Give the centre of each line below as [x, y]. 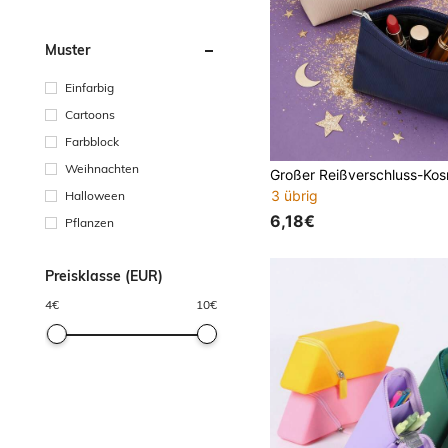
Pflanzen [89, 222]
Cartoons [90, 114]
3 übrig [295, 195]
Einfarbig [89, 87]
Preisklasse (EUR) [104, 275]
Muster [67, 49]
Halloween [95, 195]
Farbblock [92, 141]
